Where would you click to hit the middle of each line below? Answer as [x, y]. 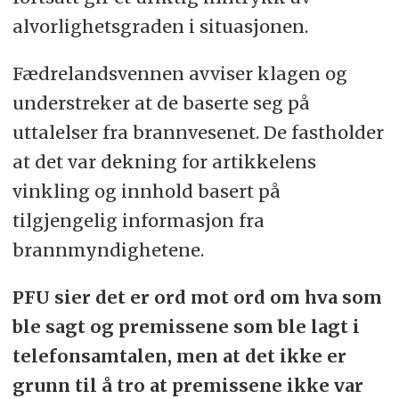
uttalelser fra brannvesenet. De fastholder [198, 132]
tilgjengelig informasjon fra [138, 220]
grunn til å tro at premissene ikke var [187, 385]
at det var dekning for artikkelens [164, 161]
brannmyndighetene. [108, 249]
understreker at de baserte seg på [161, 102]
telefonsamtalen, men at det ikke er [179, 355]
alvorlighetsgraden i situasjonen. [160, 26]
